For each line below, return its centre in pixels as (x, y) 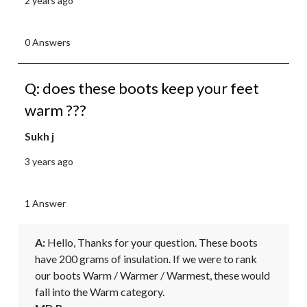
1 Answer (45, 203)
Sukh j (39, 136)
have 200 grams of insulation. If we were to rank (146, 258)
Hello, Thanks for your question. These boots (151, 242)
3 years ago (49, 161)
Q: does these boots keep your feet (142, 88)
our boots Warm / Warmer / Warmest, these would (152, 275)
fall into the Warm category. (100, 291)
